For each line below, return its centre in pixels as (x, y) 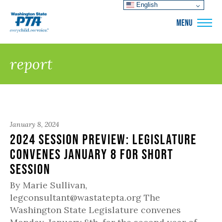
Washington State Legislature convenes (95, 210)
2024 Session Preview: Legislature (103, 139)
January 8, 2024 (34, 124)
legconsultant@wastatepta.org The (85, 197)
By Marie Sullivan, (49, 185)
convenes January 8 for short (92, 154)
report (31, 64)
